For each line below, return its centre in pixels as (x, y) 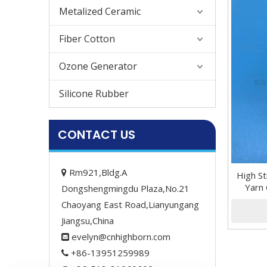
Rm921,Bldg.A (97, 172)
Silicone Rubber (94, 94)
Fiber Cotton (87, 39)
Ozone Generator (98, 66)
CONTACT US (97, 135)
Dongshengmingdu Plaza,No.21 (125, 188)
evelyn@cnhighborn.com (121, 237)
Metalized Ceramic (100, 11)
